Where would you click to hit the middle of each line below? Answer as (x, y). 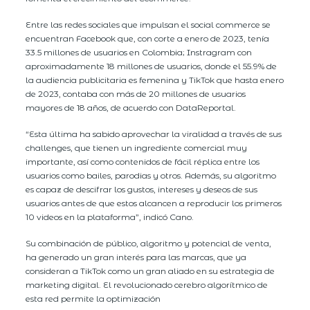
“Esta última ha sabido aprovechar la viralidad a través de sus (154, 134)
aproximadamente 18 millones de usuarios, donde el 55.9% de (152, 66)
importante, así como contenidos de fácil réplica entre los (143, 161)
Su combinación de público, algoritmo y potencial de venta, (149, 243)
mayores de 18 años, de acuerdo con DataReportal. (131, 107)
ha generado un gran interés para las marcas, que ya (136, 257)
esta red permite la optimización (93, 298)
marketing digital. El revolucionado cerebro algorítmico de (147, 284)
